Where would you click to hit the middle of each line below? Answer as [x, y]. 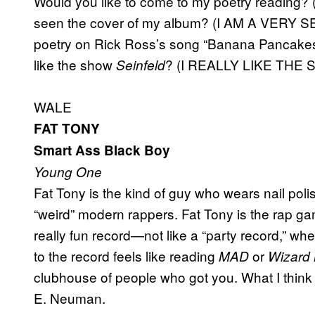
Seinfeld [141, 65]
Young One [68, 172]
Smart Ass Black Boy [102, 150]
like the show [75, 65]
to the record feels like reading [126, 256]
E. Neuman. [70, 298]
